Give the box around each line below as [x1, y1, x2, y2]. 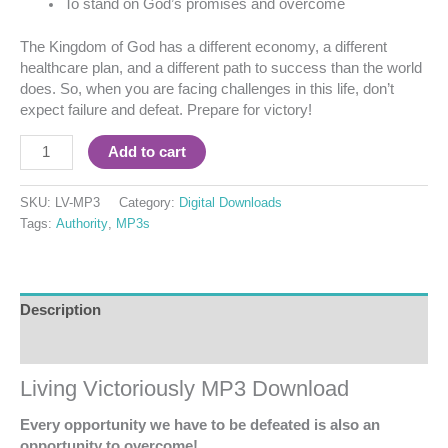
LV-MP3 [55, 195, 100, 211]
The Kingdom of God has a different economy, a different [20, 38, 387, 55]
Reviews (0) [20, 337, 101, 354]
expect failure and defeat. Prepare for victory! [20, 101, 312, 118]
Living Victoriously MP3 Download [20, 376, 349, 402]
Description [20, 301, 101, 318]
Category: [119, 195, 179, 211]
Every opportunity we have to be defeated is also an [20, 416, 380, 433]
